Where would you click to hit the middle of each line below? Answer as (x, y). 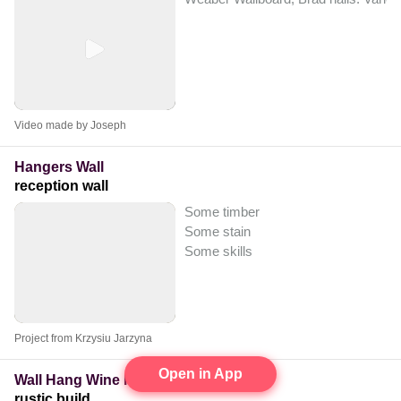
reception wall (61, 185)
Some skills (218, 251)
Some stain (218, 231)
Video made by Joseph (70, 125)
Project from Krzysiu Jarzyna (83, 338)
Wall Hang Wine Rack (86, 380)
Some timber (222, 211)
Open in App (200, 374)
